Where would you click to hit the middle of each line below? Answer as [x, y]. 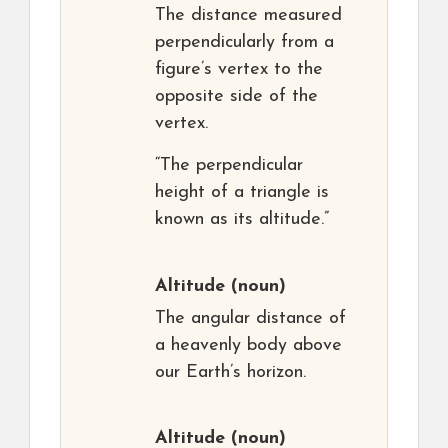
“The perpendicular [229, 166]
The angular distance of [250, 319]
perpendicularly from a [244, 43]
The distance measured [248, 16]
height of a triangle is [242, 193]
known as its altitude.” [242, 220]
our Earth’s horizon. [230, 373]
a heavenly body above [248, 346]
